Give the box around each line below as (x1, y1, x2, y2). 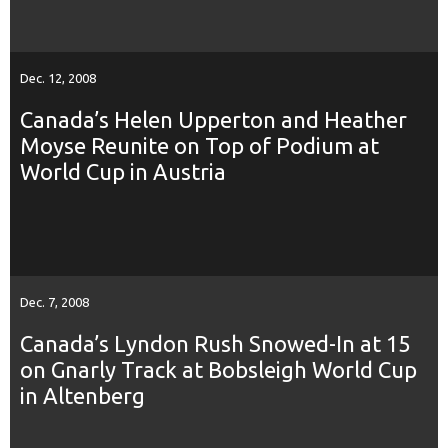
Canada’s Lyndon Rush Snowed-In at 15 (20, 330, 410, 356)
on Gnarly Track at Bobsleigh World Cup (20, 356, 417, 382)
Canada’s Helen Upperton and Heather (20, 106, 407, 132)
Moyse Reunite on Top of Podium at (20, 132, 379, 158)
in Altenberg (20, 382, 145, 408)
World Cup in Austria (20, 158, 226, 184)
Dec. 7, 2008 (20, 294, 89, 309)
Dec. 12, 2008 (20, 70, 96, 85)
